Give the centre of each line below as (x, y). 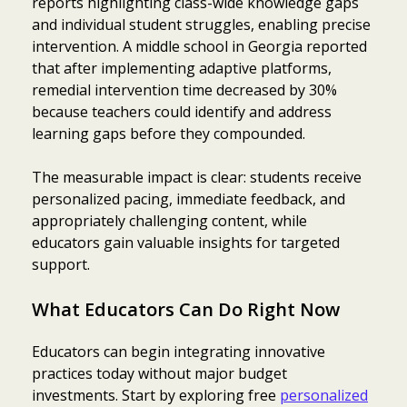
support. (61, 265)
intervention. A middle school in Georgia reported (199, 47)
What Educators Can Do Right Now (186, 310)
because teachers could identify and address (182, 112)
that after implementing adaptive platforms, (182, 69)
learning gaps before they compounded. (169, 134)
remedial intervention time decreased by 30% (184, 90)
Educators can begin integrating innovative (179, 352)
